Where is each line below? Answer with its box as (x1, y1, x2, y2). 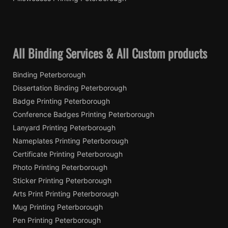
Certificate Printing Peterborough (13, 149, 123, 158)
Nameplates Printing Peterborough (13, 136, 128, 145)
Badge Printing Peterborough (13, 96, 110, 105)
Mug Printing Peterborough (13, 202, 103, 211)
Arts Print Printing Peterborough (13, 189, 119, 198)
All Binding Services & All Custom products (13, 43, 207, 62)
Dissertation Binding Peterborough (13, 83, 127, 92)
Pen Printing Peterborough (13, 215, 101, 224)
